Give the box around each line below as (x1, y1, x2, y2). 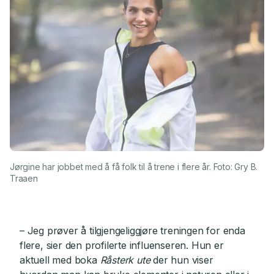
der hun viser (150, 254, 213, 267)
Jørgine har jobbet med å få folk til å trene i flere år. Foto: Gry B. (10, 161, 258, 172)
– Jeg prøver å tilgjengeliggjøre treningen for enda (20, 224, 245, 237)
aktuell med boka (20, 254, 100, 267)
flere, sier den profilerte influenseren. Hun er (20, 239, 224, 252)
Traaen (10, 173, 38, 184)
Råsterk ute (100, 254, 150, 267)
